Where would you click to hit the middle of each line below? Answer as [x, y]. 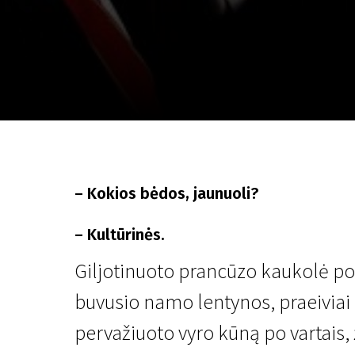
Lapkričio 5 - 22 [198, 148]
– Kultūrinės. [120, 235]
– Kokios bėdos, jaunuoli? [166, 193]
